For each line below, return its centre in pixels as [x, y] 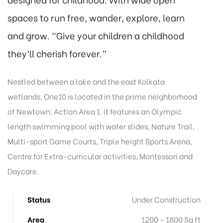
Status [39, 199]
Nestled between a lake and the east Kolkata [86, 81]
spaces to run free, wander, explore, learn [96, 17]
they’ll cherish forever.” [57, 53]
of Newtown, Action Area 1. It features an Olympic [95, 111]
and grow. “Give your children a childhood [96, 35]
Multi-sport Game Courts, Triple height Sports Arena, [100, 141]
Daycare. [23, 170]
